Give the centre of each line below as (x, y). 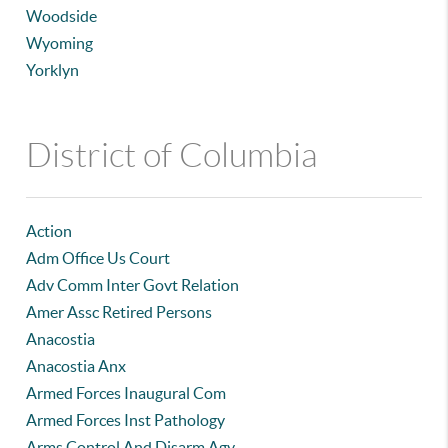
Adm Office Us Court (98, 258)
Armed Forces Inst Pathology (126, 420)
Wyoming (60, 43)
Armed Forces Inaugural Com (126, 393)
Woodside (62, 16)
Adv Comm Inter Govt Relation (133, 285)
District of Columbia (172, 155)
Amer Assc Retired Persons (119, 312)
